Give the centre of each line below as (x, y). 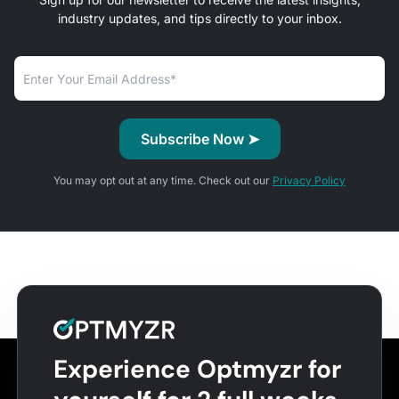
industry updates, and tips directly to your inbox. (199, 19)
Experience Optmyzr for (197, 370)
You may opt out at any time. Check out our (163, 181)
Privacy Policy (309, 181)
